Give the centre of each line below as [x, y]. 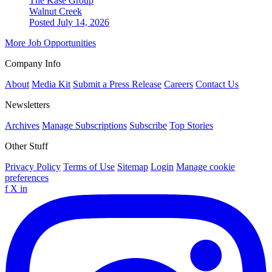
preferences [27, 178]
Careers [178, 84]
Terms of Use [89, 167]
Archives [22, 126]
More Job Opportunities [50, 43]
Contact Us [217, 84]
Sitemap [133, 167]
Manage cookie [206, 167]
